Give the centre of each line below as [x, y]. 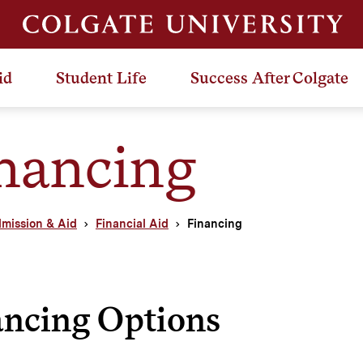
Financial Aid [132, 223]
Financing [214, 223]
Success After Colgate [269, 77]
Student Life [101, 77]
